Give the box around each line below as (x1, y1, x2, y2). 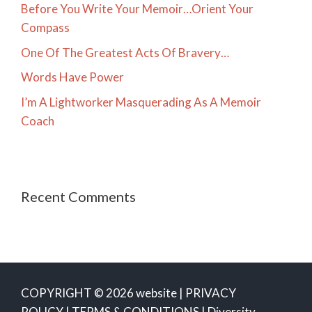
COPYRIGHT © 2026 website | (21, 285, 185, 300)
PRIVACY (185, 285, 236, 300)
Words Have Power (21, 70, 124, 85)
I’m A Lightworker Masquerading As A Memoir (21, 94, 261, 109)
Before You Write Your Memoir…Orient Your (21, 1, 253, 17)
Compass (21, 20, 70, 36)
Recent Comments (21, 187, 136, 205)
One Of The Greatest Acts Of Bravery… (21, 45, 229, 60)
